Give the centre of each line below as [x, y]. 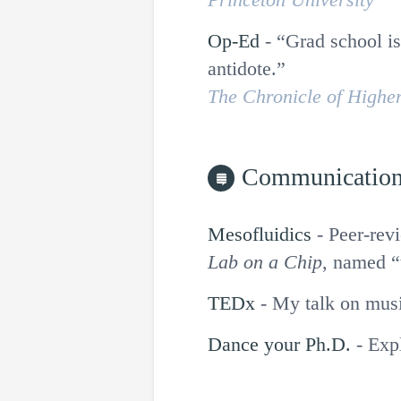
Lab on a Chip [265, 262]
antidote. [242, 68]
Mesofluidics [260, 234]
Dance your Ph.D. [279, 344]
